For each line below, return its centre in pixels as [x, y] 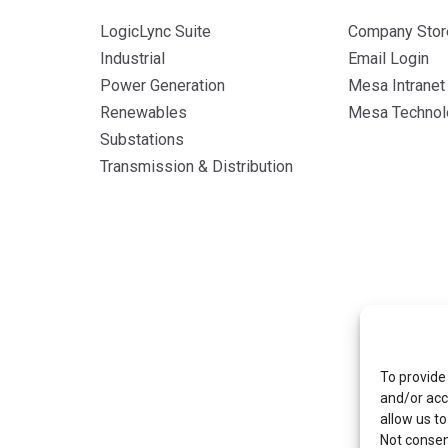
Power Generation [162, 85]
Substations [141, 139]
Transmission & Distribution [196, 166]
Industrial [132, 58]
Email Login [389, 58]
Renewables [143, 112]
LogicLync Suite [155, 31]
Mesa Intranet [397, 85]
